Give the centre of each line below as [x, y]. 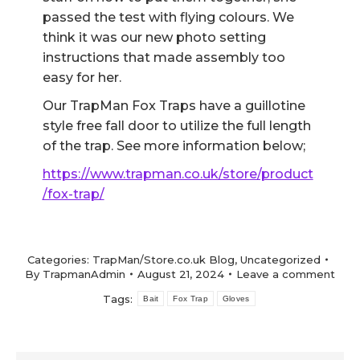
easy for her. [82, 78]
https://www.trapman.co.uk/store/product [178, 174]
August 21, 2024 [181, 274]
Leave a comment [286, 274]
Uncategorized [280, 260]
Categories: [60, 260]
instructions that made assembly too [164, 57]
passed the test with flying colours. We [168, 17]
